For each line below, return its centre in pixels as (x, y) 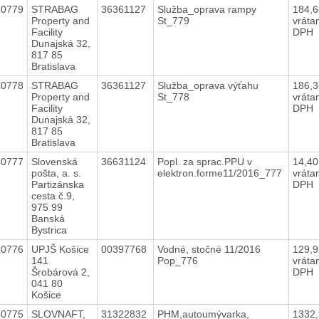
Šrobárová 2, (60, 272)
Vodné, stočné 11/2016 (209, 249)
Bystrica (49, 230)
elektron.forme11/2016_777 (221, 173)
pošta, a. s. (56, 173)
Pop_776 (179, 260)
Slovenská (54, 161)
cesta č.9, (53, 195)
